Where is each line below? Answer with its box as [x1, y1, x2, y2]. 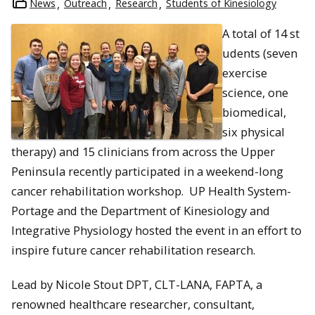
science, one [222, 84, 288, 101]
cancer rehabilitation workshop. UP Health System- [11, 182, 291, 199]
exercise [222, 64, 267, 81]
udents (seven [222, 44, 297, 61]
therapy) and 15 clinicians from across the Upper [11, 143, 275, 160]
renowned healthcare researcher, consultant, [11, 295, 255, 312]
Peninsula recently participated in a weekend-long [11, 162, 283, 179]
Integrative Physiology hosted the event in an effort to [11, 221, 302, 238]
